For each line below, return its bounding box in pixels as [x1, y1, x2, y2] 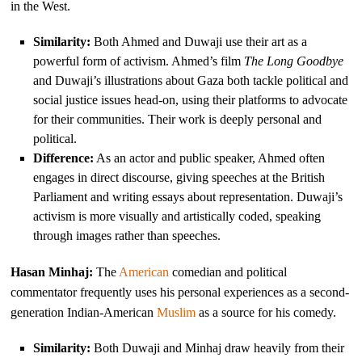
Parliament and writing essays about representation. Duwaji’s [33, 189, 343, 204]
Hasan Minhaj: [11, 264, 94, 279]
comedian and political [169, 264, 288, 279]
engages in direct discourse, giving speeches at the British [33, 170, 326, 184]
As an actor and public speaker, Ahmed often [94, 150, 326, 165]
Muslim [157, 305, 196, 319]
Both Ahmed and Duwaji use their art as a [90, 34, 308, 48]
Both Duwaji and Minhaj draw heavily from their [90, 340, 345, 355]
